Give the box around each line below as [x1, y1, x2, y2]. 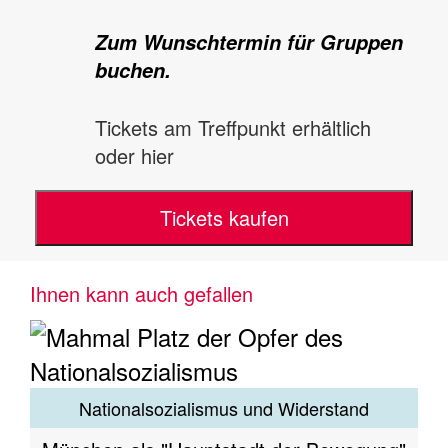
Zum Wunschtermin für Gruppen [95, 28, 403, 56]
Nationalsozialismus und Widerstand [79, 394, 369, 421]
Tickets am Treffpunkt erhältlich [95, 113, 371, 142]
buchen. [95, 56, 171, 84]
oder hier [95, 141, 174, 170]
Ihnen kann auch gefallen [30, 279, 253, 308]
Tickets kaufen [159, 203, 289, 232]
